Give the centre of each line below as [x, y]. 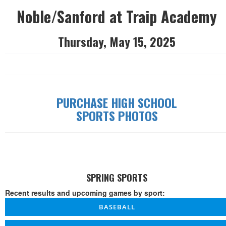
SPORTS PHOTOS [117, 116]
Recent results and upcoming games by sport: [85, 193]
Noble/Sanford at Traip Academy [117, 17]
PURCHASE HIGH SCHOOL [117, 103]
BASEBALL [117, 207]
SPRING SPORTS [117, 178]
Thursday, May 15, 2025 [117, 42]
